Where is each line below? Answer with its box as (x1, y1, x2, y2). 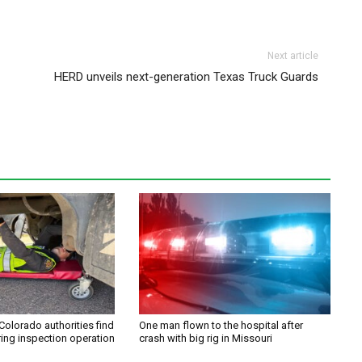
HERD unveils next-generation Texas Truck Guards (54, 69, 319, 85)
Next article (267, 50, 319, 62)
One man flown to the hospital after (139, 319, 304, 332)
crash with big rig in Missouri (139, 332, 273, 345)
